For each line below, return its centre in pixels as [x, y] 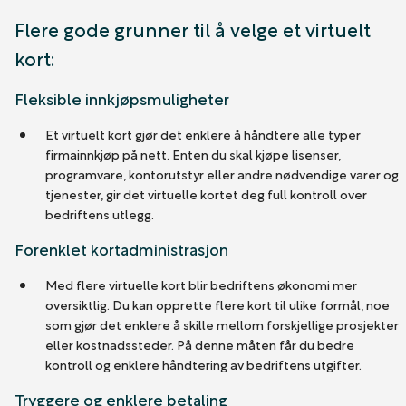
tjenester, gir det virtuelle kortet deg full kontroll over [206, 193]
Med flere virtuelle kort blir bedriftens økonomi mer [201, 284]
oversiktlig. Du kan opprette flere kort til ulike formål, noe [217, 304]
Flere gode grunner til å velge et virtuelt [193, 28]
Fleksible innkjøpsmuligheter [122, 97]
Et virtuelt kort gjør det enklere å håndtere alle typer [203, 133]
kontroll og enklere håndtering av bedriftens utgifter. [203, 363]
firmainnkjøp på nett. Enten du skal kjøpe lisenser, [193, 153]
